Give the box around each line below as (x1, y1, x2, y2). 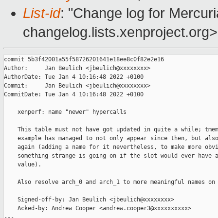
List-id (23, 5, 60, 21)
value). (4, 161, 41, 168)
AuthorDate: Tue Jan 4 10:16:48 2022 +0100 (4, 73, 144, 81)
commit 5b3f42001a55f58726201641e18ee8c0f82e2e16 (4, 56, 164, 63)
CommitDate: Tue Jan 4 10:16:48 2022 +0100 (4, 91, 144, 98)
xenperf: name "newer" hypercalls (4, 109, 127, 116)
